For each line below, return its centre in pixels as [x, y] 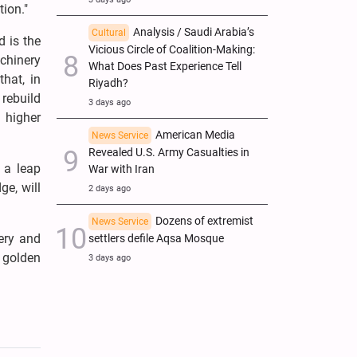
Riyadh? [108, 83]
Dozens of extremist [204, 221]
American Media [195, 135]
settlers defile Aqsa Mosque [156, 238]
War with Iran [122, 169]
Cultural [109, 32]
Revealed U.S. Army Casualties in [169, 152]
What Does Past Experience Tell [165, 66]
